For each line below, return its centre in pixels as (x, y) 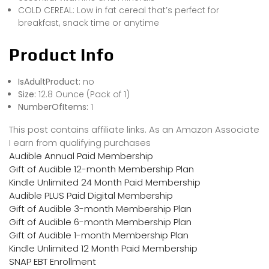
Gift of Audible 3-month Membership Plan (100, 209)
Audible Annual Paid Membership (81, 156)
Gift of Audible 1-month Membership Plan (99, 235)
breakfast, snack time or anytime (89, 23)
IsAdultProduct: (50, 82)
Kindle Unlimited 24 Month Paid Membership (105, 183)
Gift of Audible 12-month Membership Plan (101, 169)
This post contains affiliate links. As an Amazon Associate (134, 130)
